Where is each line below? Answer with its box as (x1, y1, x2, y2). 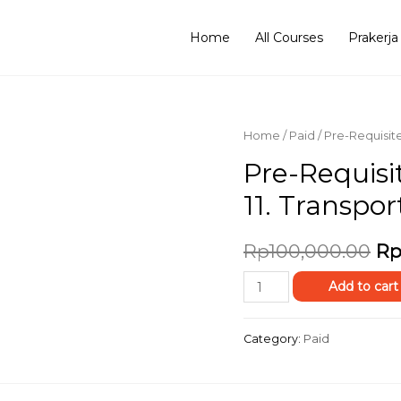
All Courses (254, 30, 323, 46)
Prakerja (347, 30, 398, 46)
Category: (243, 332, 303, 346)
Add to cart (328, 278, 398, 295)
